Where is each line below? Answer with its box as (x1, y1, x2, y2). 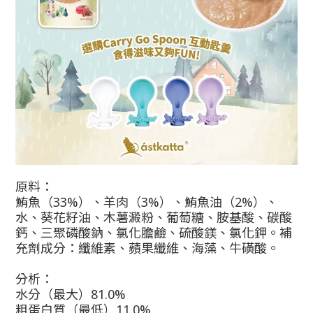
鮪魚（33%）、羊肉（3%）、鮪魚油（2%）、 (15, 194, 278, 211)
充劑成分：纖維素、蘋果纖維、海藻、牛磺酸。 (15, 240, 279, 257)
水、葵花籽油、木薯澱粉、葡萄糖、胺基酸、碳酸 (15, 209, 292, 226)
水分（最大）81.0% (15, 286, 126, 303)
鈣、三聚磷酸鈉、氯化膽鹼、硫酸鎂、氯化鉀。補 (15, 224, 292, 242)
